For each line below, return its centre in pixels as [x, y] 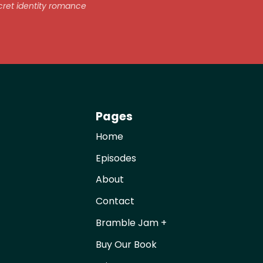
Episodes [116, 158]
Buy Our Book [127, 244]
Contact [115, 201]
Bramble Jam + [131, 222]
